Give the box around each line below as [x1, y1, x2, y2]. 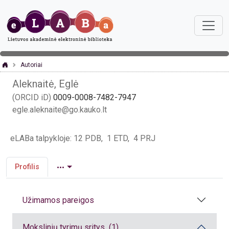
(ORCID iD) [12, 93, 53, 102]
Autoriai [20, 61, 42, 68]
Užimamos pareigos [22, 195, 94, 205]
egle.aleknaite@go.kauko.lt [12, 105, 107, 114]
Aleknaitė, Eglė [12, 78, 79, 90]
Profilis [15, 163, 39, 171]
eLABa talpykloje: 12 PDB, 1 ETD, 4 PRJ [10, 133, 155, 143]
